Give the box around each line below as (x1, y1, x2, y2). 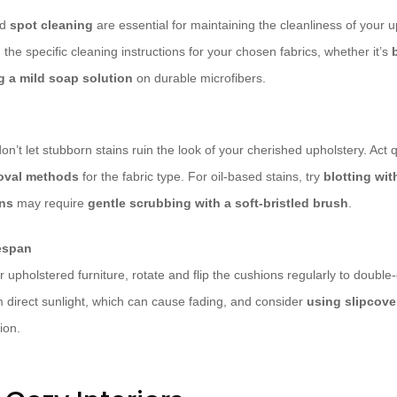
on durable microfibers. (133, 71, 266, 86)
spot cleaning (10, 18, 93, 33)
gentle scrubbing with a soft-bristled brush (88, 196, 348, 211)
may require (13, 196, 88, 211)
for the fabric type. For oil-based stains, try (79, 169, 323, 184)
